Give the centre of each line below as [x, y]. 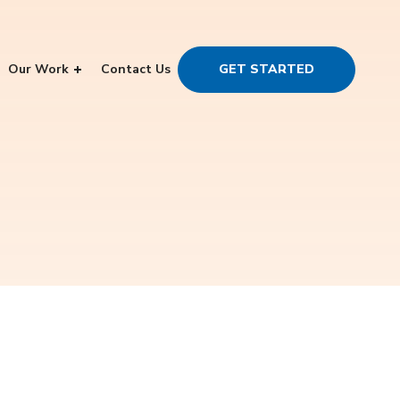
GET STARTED [267, 69]
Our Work [38, 69]
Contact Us [136, 69]
